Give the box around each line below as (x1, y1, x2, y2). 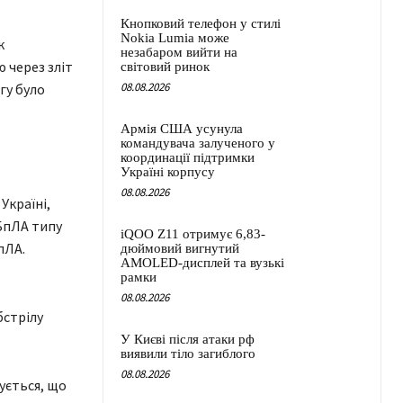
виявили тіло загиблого (121, 346, 255, 362)
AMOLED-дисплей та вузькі (121, 255, 284, 271)
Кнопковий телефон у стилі (121, 16, 281, 31)
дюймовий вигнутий (121, 241, 239, 256)
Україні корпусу (121, 165, 215, 180)
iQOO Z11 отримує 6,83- (121, 227, 265, 242)
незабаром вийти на (121, 45, 237, 60)
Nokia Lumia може (121, 31, 229, 46)
